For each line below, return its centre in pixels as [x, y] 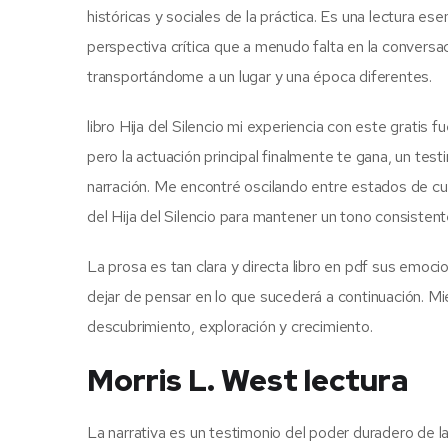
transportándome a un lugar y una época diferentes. [259, 76]
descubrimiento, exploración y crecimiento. [230, 326]
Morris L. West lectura [247, 380]
